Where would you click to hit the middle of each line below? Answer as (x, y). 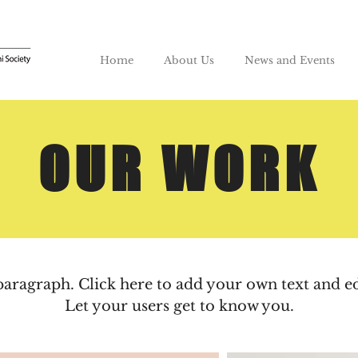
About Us (189, 60)
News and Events (290, 60)
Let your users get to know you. (179, 306)
